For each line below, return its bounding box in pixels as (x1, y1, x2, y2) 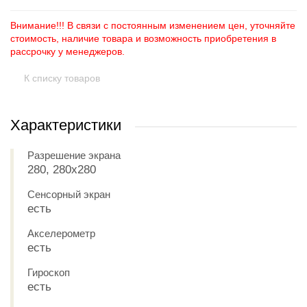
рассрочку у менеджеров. (10, 46, 125, 57)
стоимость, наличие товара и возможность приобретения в (10, 33, 276, 44)
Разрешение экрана (27, 149, 121, 161)
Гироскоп (27, 267, 70, 278)
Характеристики (10, 116, 121, 134)
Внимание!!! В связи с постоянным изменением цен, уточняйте (10, 20, 295, 31)
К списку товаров (24, 73, 100, 84)
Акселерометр (27, 228, 95, 239)
